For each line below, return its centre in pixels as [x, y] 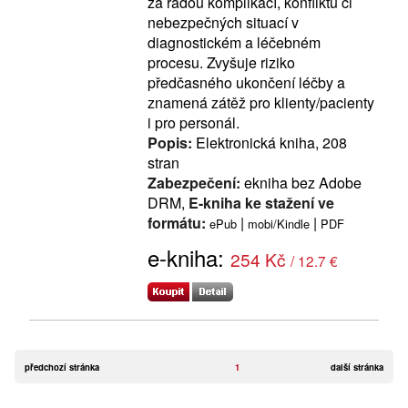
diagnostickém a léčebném [234, 42]
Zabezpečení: [194, 183]
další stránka [357, 367]
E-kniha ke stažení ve [261, 203]
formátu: [177, 223]
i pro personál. [194, 122]
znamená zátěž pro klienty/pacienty [261, 102]
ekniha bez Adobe [301, 183]
